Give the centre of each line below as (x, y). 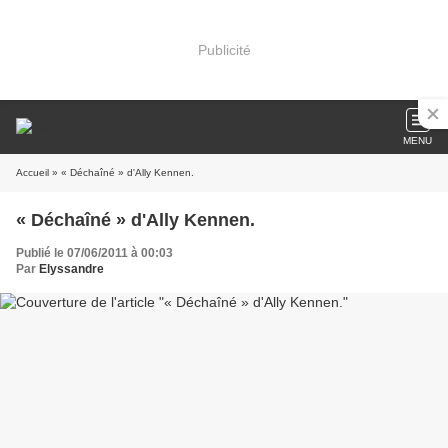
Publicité (224, 49)
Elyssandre (71, 269)
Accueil (32, 172)
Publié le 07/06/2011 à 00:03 (94, 253)
